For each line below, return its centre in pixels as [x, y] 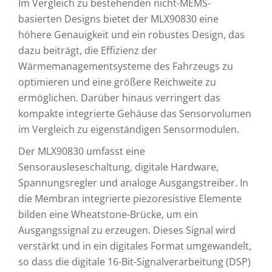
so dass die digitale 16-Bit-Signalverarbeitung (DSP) [134, 262]
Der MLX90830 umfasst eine [82, 151]
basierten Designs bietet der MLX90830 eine [118, 19]
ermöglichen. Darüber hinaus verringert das [119, 98]
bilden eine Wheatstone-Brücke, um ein [108, 214]
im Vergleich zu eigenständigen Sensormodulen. [129, 129]
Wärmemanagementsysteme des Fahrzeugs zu [126, 66]
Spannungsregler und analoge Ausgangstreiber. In [133, 183]
